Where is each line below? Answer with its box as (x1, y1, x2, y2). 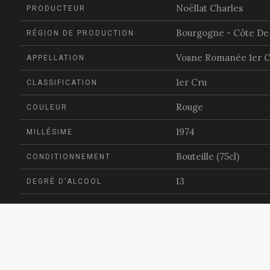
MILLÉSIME (27, 128, 73, 136)
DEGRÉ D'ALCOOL (27, 177, 102, 186)
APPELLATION (27, 54, 85, 62)
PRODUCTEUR (27, 4, 86, 13)
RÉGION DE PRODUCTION (27, 29, 134, 37)
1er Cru (175, 77, 207, 88)
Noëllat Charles (175, 2, 243, 14)
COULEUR (27, 103, 67, 111)
